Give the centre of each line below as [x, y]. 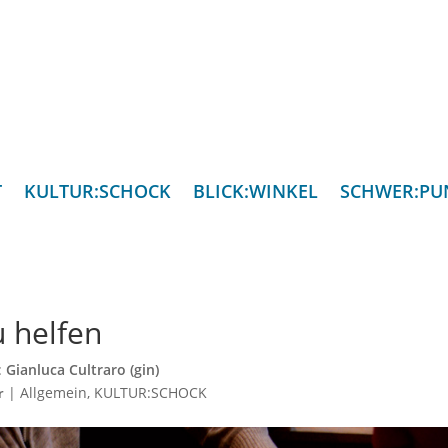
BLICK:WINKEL [255, 191]
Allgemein [54, 393]
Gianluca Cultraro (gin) [83, 370]
